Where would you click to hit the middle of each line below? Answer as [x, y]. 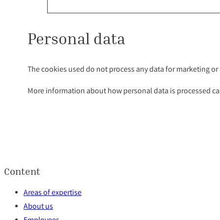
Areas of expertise [53, 193]
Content [22, 171]
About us [38, 207]
